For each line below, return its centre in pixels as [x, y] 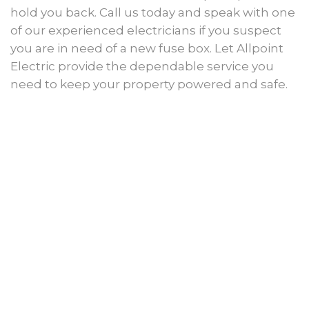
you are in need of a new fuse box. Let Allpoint [147, 48]
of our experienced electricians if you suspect [146, 30]
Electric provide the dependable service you [142, 66]
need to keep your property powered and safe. [149, 84]
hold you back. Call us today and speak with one [153, 12]
